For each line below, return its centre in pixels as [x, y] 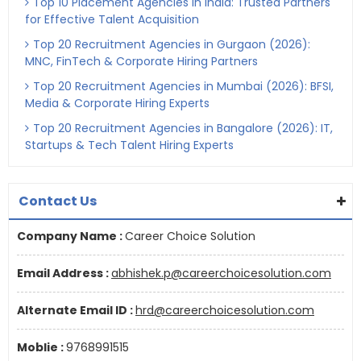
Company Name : [71, 236]
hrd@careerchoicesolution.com [225, 310]
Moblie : [41, 347]
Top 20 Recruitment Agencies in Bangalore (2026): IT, [183, 128]
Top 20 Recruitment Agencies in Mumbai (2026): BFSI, [183, 86]
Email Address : [64, 273]
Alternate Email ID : [76, 310]
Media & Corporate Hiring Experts [117, 103]
